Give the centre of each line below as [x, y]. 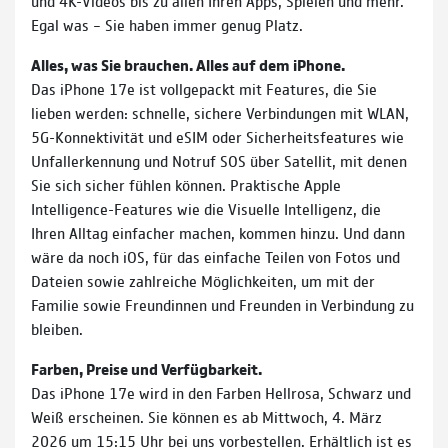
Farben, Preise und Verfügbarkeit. [146, 369]
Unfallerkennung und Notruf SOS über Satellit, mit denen [219, 161]
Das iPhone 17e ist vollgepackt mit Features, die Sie [204, 89]
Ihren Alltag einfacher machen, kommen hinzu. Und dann [218, 233]
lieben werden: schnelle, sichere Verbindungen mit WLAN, [220, 113]
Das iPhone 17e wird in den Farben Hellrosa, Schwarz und [221, 393]
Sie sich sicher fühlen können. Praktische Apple [186, 185]
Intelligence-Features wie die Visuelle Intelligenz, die [206, 209]
